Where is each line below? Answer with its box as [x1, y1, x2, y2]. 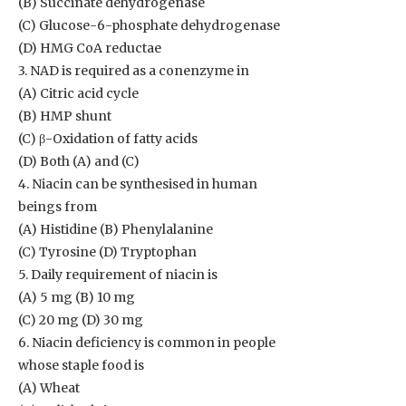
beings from [18, 198, 97, 215]
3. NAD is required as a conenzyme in [18, 63, 249, 79]
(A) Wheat [18, 380, 80, 396]
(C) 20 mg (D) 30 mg [18, 312, 143, 328]
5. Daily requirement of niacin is [18, 266, 217, 283]
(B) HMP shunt [18, 108, 111, 124]
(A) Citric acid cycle [18, 85, 139, 101]
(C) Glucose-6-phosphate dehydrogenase [18, 17, 280, 34]
